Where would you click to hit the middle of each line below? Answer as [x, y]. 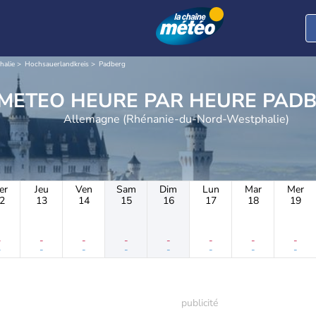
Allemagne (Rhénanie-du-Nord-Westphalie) [176, 120]
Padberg [112, 64]
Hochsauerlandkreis [57, 64]
